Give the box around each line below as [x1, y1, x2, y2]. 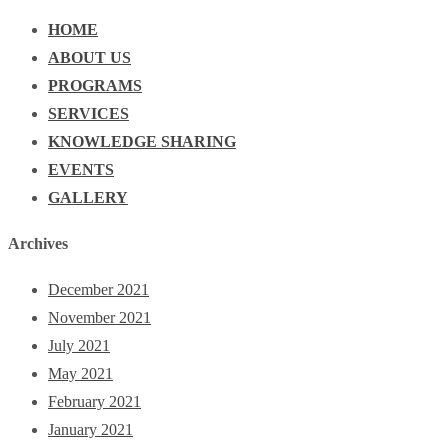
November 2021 [48, 308, 151, 326]
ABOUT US [48, 49, 131, 66]
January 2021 [48, 420, 133, 438]
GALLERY [48, 189, 128, 206]
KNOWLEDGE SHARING [48, 133, 236, 150]
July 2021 [48, 336, 110, 354]
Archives [8, 235, 68, 253]
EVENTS [48, 161, 114, 178]
